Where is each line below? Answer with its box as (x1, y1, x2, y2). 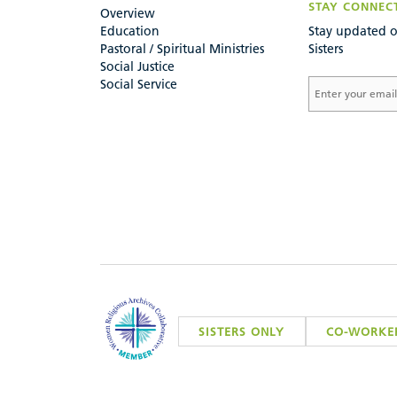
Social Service (100, 76, 177, 93)
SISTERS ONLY (198, 324, 285, 339)
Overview (100, 5, 155, 22)
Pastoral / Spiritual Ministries (100, 41, 264, 58)
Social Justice (100, 58, 175, 75)
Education (100, 23, 160, 40)
